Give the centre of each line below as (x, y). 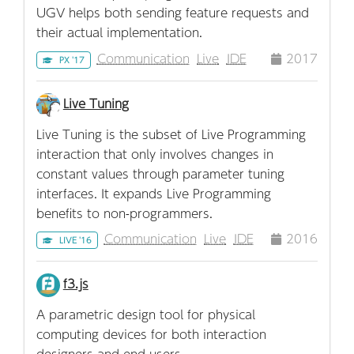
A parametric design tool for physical (146, 314)
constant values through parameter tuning (160, 173)
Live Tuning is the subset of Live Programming (171, 134)
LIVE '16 (75, 241)
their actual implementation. (119, 32)
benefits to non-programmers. (124, 213)
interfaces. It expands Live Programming (154, 193)
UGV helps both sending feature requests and (173, 13)
